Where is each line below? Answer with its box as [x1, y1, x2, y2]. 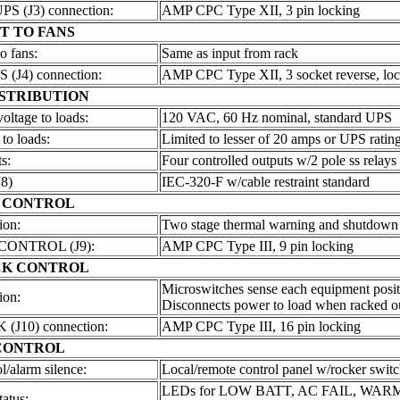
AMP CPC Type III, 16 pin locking [161, 319, 361, 335]
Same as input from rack [161, 46, 298, 62]
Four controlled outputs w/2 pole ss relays [161, 153, 396, 169]
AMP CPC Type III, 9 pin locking [161, 238, 354, 254]
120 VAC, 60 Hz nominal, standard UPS [161, 110, 392, 126]
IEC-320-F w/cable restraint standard [161, 174, 370, 190]
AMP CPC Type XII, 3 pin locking [161, 3, 360, 19]
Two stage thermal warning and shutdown [161, 217, 398, 233]
